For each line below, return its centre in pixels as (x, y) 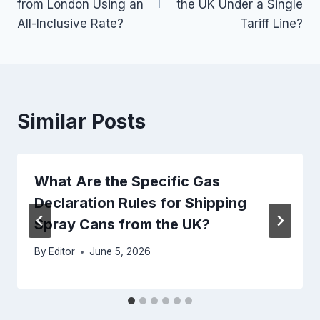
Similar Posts (81, 121)
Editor (62, 252)
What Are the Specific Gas (127, 181)
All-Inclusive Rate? (70, 23)
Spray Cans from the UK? (122, 224)
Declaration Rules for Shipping (140, 202)
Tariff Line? (271, 23)
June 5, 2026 (120, 252)
